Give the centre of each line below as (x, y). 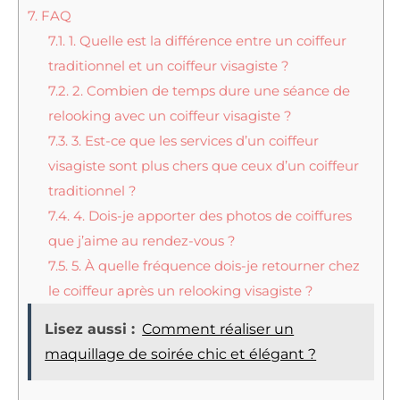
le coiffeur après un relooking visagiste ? (180, 290)
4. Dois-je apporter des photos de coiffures (210, 215)
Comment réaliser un (218, 329)
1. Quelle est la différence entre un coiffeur (205, 40)
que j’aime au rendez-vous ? (142, 240)
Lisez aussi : (90, 329)
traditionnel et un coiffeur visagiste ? (168, 65)
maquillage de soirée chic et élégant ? (181, 354)
